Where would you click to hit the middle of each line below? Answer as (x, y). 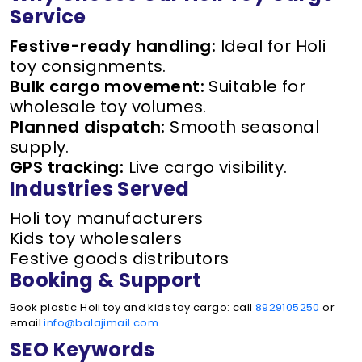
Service (48, 17)
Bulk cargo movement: (107, 86)
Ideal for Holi (271, 46)
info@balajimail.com (101, 323)
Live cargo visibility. (206, 167)
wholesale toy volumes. (108, 107)
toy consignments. (88, 66)
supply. (40, 147)
